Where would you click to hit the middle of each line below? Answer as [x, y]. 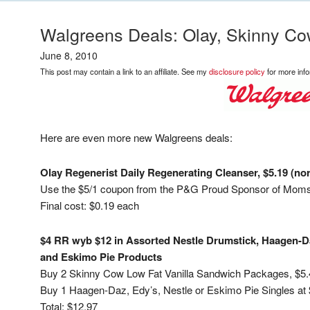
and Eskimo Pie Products [101, 257]
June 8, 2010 [69, 55]
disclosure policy [237, 71]
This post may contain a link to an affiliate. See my [125, 71]
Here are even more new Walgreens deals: [136, 137]
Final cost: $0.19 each [90, 205]
